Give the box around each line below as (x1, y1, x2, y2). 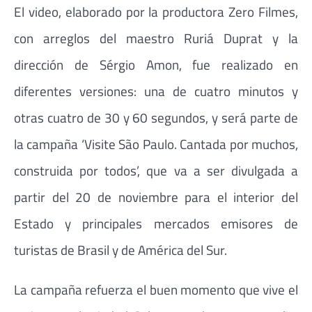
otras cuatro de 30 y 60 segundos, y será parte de (14, 107, 298, 127)
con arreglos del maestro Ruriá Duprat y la (14, 27, 298, 48)
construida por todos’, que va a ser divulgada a (14, 159, 298, 180)
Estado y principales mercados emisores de (14, 212, 298, 233)
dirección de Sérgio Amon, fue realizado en (14, 54, 298, 75)
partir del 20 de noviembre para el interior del (14, 186, 298, 207)
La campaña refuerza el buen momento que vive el (14, 279, 298, 299)
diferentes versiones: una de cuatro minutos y (14, 80, 298, 101)
